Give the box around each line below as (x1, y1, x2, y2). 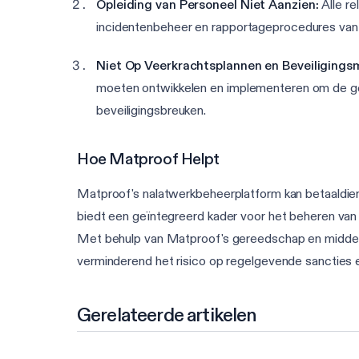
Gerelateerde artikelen (77, 303, 257, 327)
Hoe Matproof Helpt (77, 149, 220, 169)
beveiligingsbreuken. (96, 103, 207, 119)
